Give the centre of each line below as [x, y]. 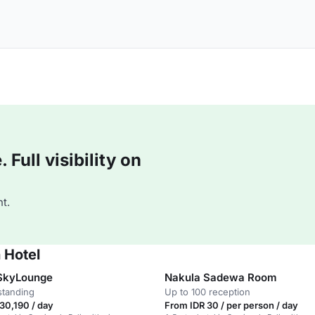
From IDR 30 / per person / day [231, 305]
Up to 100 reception [207, 292]
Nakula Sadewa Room [221, 277]
